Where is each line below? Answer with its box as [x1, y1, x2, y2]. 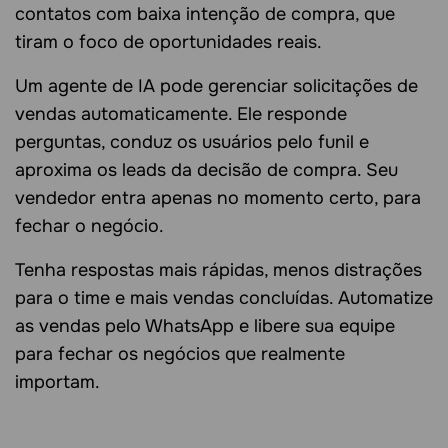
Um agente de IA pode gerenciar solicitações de [15, 75, 418, 98]
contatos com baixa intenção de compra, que [15, 3, 395, 26]
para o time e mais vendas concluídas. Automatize [15, 287, 433, 310]
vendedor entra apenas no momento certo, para [15, 187, 421, 210]
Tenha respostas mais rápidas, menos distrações [15, 259, 422, 282]
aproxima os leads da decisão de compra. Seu [15, 159, 398, 182]
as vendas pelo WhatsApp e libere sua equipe [15, 315, 395, 338]
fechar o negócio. [15, 215, 164, 238]
